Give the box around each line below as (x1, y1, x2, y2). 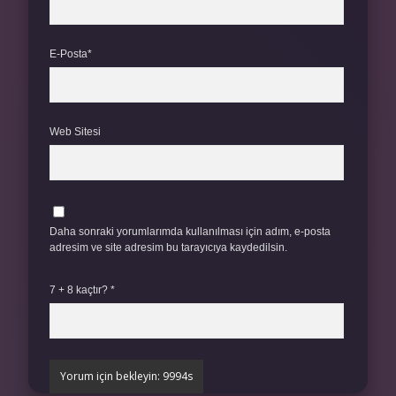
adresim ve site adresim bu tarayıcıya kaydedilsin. (49, 241, 287, 254)
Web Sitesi (49, 126, 101, 138)
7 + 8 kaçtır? (49, 284, 110, 296)
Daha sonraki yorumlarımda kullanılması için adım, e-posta (49, 225, 331, 238)
